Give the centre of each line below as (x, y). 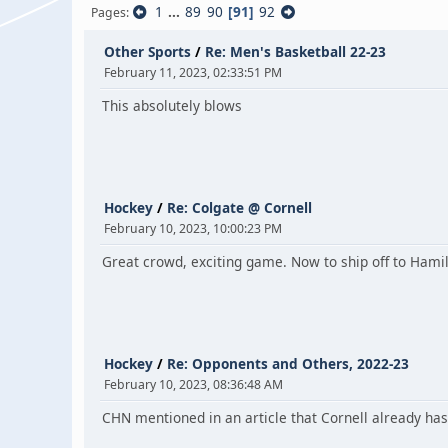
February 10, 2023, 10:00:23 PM (193, 228)
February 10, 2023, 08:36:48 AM (193, 384)
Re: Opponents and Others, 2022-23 (288, 363)
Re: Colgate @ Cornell (239, 207)
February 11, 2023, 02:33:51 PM (193, 72)
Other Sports (147, 51)
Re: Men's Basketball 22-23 (295, 51)
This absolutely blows (172, 105)
